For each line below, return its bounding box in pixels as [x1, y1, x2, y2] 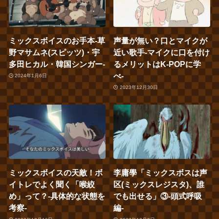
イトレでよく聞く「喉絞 [8, 180, 95, 189]
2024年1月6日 [15, 73, 47, 79]
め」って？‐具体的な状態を [8, 192, 105, 201]
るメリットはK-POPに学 [113, 59, 201, 68]
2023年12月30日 [119, 85, 158, 90]
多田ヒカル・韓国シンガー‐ [8, 59, 105, 68]
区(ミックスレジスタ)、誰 [113, 180, 205, 189]
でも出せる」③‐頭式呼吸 [113, 192, 202, 201]
